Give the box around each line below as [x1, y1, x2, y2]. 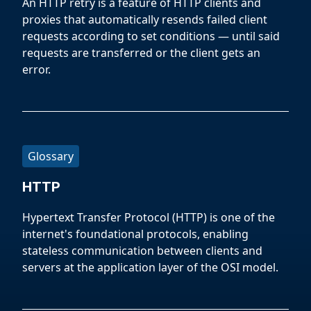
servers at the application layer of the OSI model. [22, 260, 278, 275]
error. [22, 62, 51, 77]
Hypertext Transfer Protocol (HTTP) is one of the [22, 210, 275, 225]
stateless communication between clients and [22, 243, 262, 258]
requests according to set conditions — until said [22, 28, 280, 44]
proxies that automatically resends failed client [22, 12, 267, 27]
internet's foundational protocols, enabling [22, 226, 249, 242]
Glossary [28, 149, 74, 164]
